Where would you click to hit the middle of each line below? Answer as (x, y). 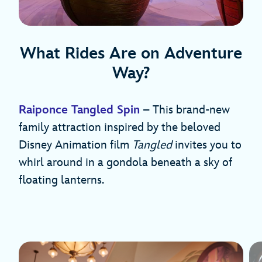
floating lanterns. (61, 180)
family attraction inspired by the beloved (120, 127)
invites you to (207, 145)
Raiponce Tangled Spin (79, 110)
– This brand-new (185, 110)
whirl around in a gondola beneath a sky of (125, 162)
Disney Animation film (75, 145)
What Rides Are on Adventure (131, 53)
